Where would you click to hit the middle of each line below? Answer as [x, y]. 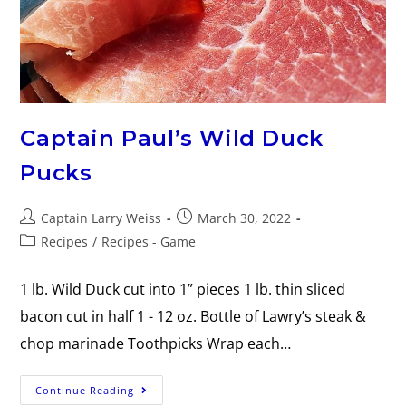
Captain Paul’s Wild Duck [172, 138]
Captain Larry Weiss [101, 217]
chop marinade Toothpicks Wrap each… [156, 343]
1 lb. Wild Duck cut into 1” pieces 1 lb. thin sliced [183, 289]
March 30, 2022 [245, 217]
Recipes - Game [149, 241]
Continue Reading [85, 390]
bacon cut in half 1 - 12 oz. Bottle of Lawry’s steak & [193, 316]
